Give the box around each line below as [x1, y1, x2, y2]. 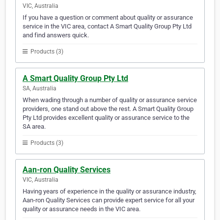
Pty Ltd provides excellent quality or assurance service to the [23, 114, 190, 122]
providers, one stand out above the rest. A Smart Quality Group [23, 105, 193, 113]
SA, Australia [23, 85, 56, 92]
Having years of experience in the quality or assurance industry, [23, 188, 196, 195]
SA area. [23, 123, 46, 131]
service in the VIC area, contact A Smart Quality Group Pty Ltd [23, 23, 192, 30]
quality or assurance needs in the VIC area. [23, 205, 140, 213]
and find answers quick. [23, 31, 89, 39]
